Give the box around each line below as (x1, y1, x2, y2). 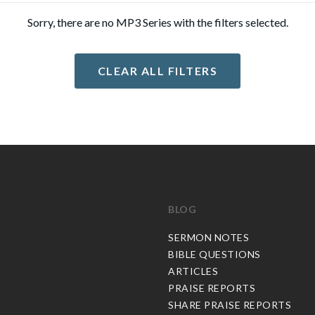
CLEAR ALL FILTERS (97, 64, 218, 77)
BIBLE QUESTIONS (168, 248, 261, 260)
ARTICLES (168, 265, 218, 277)
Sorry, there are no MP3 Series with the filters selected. (27, 15, 288, 29)
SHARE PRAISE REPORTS (168, 299, 291, 311)
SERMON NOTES (168, 231, 249, 243)
